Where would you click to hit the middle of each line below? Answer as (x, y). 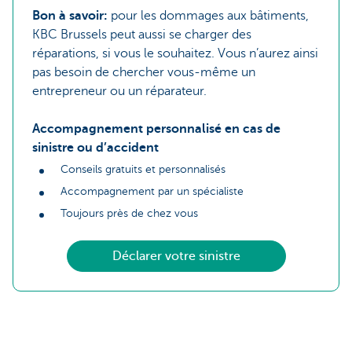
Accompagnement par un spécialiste (152, 192)
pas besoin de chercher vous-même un (144, 72)
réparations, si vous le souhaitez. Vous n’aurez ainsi (175, 53)
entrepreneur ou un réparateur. (119, 91)
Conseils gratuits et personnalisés (143, 170)
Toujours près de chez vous (129, 214)
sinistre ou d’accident (95, 147)
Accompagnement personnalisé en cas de (156, 128)
